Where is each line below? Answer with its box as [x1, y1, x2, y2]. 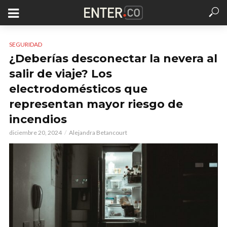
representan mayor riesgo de [9, 97, 183, 111]
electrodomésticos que [9, 82, 147, 96]
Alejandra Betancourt [69, 129, 127, 136]
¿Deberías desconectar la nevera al [9, 52, 217, 65]
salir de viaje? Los [9, 67, 112, 81]
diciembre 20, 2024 [9, 129, 62, 136]
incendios [9, 112, 67, 126]
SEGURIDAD [9, 41, 42, 48]
